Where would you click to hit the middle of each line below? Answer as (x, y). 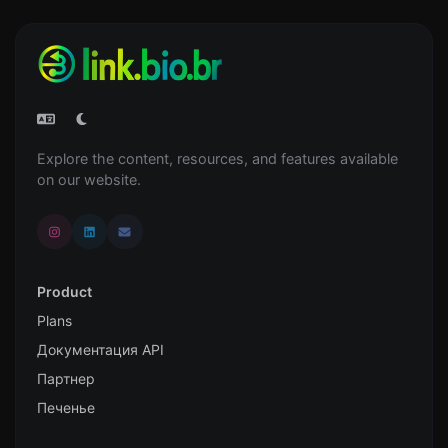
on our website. (89, 180)
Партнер (66, 379)
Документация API (100, 350)
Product (64, 292)
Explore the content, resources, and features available (217, 159)
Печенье (66, 408)
